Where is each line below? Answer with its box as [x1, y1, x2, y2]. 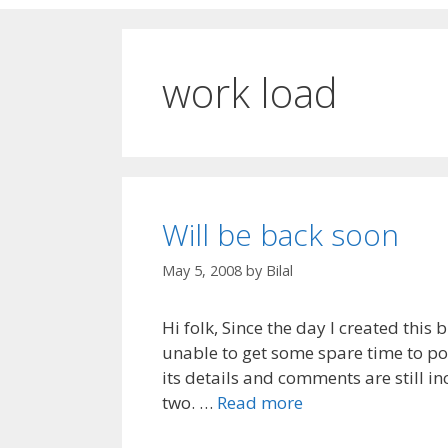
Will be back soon [162, 214, 399, 255]
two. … [162, 391, 217, 415]
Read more [217, 391, 303, 415]
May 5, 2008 [162, 261, 242, 281]
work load [162, 65, 338, 120]
